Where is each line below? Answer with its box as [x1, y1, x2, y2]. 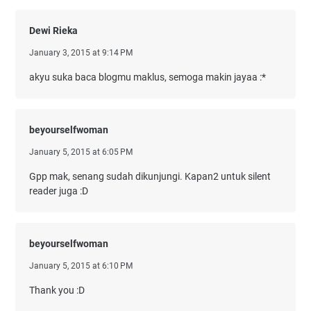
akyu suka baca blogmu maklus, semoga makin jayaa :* [29, 72, 266, 83]
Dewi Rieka [29, 25, 78, 36]
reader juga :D [29, 185, 88, 196]
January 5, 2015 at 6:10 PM [29, 261, 133, 271]
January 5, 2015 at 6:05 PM [29, 147, 133, 157]
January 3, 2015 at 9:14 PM [29, 48, 133, 58]
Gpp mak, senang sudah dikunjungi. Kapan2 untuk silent [29, 171, 271, 182]
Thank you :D [29, 285, 85, 296]
